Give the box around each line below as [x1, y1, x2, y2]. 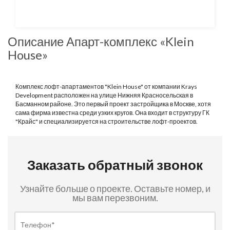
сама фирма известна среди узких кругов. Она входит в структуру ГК [15, 109, 209, 117]
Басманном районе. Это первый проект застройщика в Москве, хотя [15, 100, 211, 108]
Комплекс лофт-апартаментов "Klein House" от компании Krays [15, 83, 197, 90]
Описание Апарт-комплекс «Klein [8, 34, 194, 49]
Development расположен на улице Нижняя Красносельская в [15, 91, 193, 99]
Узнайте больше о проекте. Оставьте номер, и [20, 183, 210, 194]
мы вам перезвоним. [72, 192, 158, 203]
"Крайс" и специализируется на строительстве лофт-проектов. [15, 118, 198, 125]
